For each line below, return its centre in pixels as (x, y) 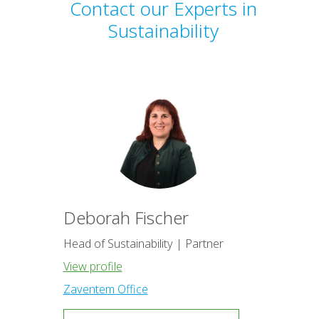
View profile (93, 266)
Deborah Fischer (126, 217)
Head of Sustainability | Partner (143, 243)
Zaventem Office (105, 289)
